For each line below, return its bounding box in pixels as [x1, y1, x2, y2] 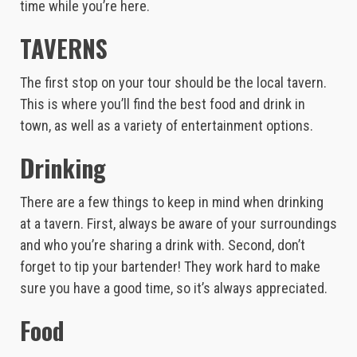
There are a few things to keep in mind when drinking [20, 193, 324, 210]
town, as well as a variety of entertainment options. [20, 116, 313, 134]
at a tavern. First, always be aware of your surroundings [20, 214, 337, 232]
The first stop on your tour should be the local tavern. [20, 73, 327, 91]
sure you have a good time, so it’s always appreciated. [20, 279, 328, 296]
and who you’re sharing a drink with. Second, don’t [20, 236, 305, 253]
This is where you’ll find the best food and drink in [20, 95, 305, 112]
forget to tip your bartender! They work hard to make [20, 257, 320, 275]
